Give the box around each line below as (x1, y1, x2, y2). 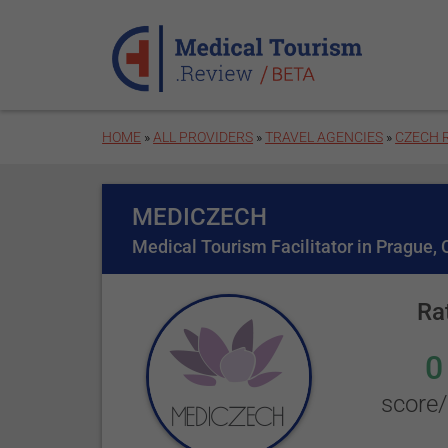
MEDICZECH (132, 203, 268, 231)
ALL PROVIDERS (153, 129, 254, 145)
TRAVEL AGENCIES (265, 129, 384, 145)
